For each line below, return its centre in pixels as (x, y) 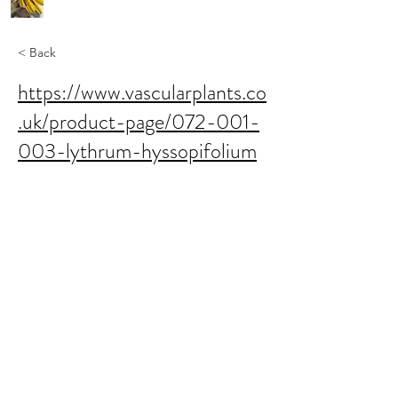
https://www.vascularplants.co (142, 92)
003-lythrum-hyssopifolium (137, 151)
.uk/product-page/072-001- (139, 122)
